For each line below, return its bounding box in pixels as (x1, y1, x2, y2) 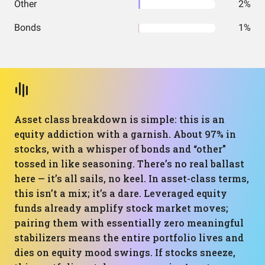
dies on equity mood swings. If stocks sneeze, (14, 246, 235, 258)
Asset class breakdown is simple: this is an (14, 113, 225, 125)
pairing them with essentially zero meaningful (14, 216, 244, 229)
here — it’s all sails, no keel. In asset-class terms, (14, 172, 249, 185)
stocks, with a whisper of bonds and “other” (14, 143, 226, 155)
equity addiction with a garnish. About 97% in (14, 128, 236, 140)
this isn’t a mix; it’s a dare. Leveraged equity (14, 187, 227, 199)
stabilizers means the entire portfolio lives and (14, 231, 244, 244)
